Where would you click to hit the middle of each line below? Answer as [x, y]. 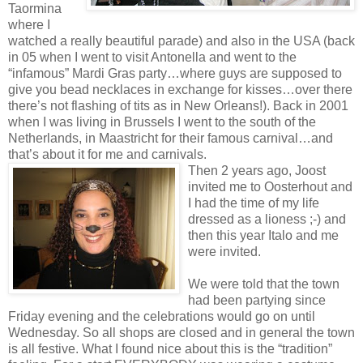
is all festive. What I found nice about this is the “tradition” [170, 348]
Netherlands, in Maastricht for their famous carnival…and [171, 138]
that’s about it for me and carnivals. [107, 154]
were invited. [224, 251]
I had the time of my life [254, 203]
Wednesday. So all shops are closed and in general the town [181, 332]
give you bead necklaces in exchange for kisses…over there [180, 89]
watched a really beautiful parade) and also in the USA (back [181, 41]
